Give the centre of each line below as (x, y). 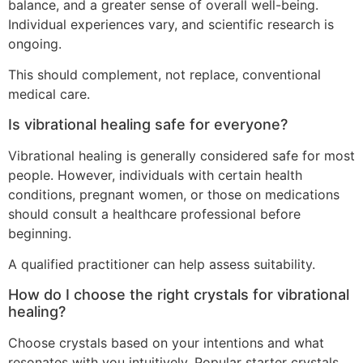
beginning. (40, 233)
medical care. (49, 94)
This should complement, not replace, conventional (164, 75)
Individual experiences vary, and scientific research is (171, 24)
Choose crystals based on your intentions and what (166, 342)
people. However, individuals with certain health (155, 175)
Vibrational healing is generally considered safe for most (181, 155)
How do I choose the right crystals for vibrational (179, 294)
